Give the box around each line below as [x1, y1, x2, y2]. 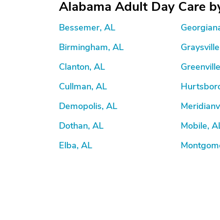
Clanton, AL [59, 61, 105, 73]
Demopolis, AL [59, 100, 117, 112]
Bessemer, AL [59, 22, 115, 33]
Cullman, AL [59, 81, 107, 92]
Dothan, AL [59, 120, 104, 132]
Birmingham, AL [59, 41, 124, 53]
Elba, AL [59, 139, 92, 151]
